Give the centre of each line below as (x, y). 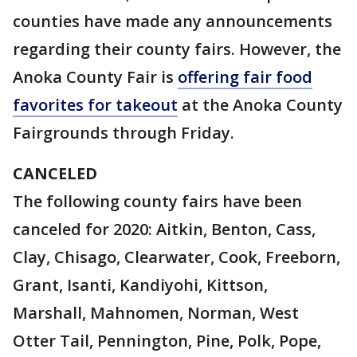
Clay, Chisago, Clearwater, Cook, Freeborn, (177, 257)
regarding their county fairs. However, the (177, 49)
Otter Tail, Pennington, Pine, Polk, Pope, (167, 341)
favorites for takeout (95, 105)
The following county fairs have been (157, 201)
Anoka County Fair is (95, 77)
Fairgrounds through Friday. (126, 133)
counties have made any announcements (173, 21)
